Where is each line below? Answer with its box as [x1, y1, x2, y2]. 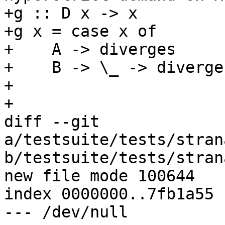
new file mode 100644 [4, 167, 195, 185]
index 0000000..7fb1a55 [4, 185, 214, 203]
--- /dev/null [4, 203, 128, 221]
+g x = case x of [4, 22, 157, 41]
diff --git [4, 113, 99, 131]
